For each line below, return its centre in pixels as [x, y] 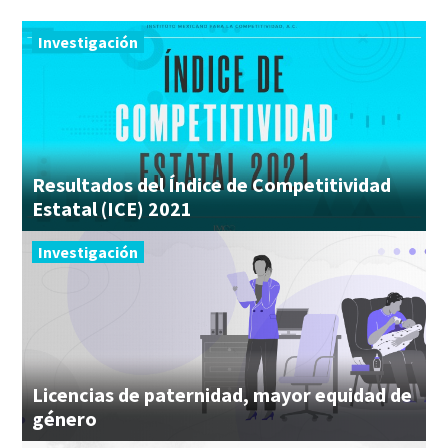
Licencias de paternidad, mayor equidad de [222, 394]
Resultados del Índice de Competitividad [211, 184]
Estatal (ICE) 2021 [112, 208]
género [64, 418]
